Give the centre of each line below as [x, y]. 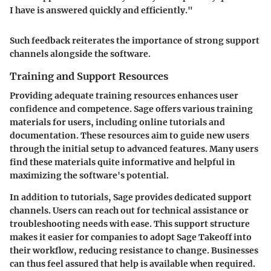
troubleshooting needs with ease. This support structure [130, 224]
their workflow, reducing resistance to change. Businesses [134, 251]
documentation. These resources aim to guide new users [129, 136]
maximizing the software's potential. [89, 176]
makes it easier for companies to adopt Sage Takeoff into [131, 237]
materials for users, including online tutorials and [117, 122]
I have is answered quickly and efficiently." [101, 11]
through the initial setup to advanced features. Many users [134, 149]
